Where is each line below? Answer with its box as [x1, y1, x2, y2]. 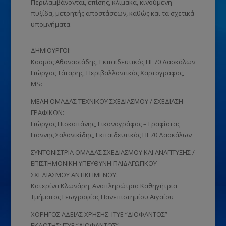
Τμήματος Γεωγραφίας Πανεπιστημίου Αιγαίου [30, 192, 174, 201]
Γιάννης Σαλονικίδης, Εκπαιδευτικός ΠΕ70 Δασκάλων [30, 130, 192, 139]
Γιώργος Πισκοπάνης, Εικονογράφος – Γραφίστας [30, 119, 180, 128]
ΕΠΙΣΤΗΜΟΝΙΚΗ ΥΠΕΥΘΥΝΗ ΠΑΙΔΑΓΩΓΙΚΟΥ [30, 158, 157, 168]
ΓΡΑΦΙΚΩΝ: [30, 107, 64, 117]
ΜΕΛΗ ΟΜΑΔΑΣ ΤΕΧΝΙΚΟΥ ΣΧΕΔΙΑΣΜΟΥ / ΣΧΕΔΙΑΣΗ [30, 96, 183, 106]
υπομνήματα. [30, 19, 72, 29]
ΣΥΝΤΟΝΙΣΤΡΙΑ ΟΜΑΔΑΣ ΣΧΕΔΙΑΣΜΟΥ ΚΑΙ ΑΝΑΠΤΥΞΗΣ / [30, 147, 195, 157]
